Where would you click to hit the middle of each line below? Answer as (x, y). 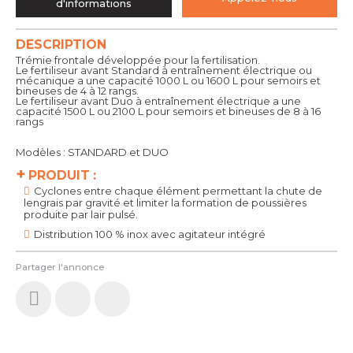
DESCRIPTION (61, 45)
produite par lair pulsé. (81, 214)
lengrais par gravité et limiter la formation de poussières (165, 202)
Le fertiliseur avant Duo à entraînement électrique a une (158, 100)
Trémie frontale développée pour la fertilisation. (138, 59)
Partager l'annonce (60, 267)
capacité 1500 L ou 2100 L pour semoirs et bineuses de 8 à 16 (168, 111)
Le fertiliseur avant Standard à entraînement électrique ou (164, 70)
